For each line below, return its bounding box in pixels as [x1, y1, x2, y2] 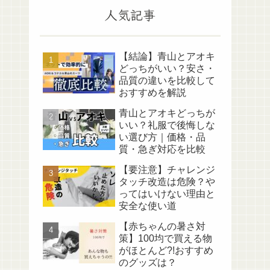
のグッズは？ [119, 257, 177, 268]
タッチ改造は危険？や [119, 176, 215, 187]
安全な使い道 [119, 200, 177, 211]
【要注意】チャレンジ [119, 164, 215, 175]
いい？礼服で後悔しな [119, 119, 215, 130]
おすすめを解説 [119, 87, 186, 98]
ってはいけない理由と [119, 188, 215, 199]
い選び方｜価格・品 [119, 131, 206, 142]
